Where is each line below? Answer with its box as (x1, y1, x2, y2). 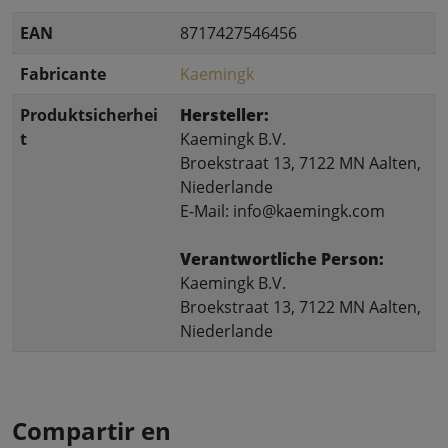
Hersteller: (180, 104, 269, 127)
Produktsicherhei (20, 104, 158, 127)
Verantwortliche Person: (180, 248, 384, 271)
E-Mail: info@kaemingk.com (180, 200, 385, 223)
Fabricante (20, 63, 106, 86)
